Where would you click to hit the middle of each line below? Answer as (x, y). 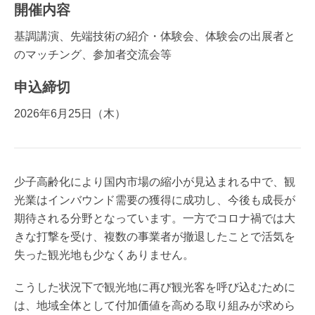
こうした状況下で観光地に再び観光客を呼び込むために (155, 287)
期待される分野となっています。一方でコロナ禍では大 (155, 218)
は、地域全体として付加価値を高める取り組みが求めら (155, 305)
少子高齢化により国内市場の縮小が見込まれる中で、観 (155, 181)
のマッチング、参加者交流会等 (93, 54)
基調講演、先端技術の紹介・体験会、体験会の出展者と (155, 36)
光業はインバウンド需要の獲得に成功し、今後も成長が (155, 200)
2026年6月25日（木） (70, 113)
